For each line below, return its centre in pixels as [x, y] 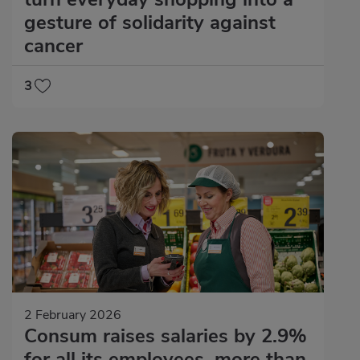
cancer [53, 46]
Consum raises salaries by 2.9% [166, 335]
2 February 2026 [73, 315]
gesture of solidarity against [150, 23]
